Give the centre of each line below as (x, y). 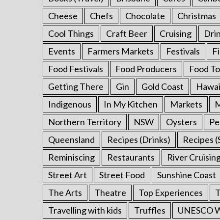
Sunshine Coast (187, 175)
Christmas (197, 16)
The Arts (65, 192)
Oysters (181, 122)
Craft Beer (127, 33)
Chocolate (145, 16)
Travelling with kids (85, 210)
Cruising (176, 33)
